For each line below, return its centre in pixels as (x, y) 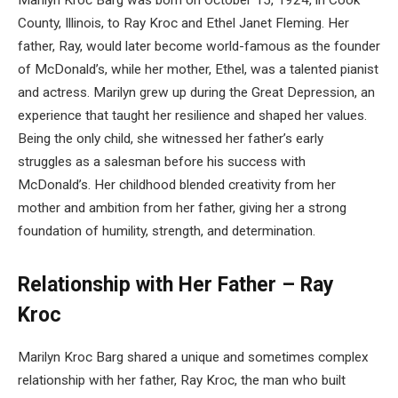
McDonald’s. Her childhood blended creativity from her (177, 184)
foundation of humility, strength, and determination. (167, 231)
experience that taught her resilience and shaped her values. (192, 115)
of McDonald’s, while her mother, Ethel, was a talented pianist (198, 69)
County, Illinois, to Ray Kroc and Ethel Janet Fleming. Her (183, 23)
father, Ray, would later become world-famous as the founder (199, 46)
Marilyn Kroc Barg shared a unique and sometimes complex (193, 358)
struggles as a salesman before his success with (162, 161)
